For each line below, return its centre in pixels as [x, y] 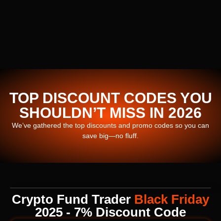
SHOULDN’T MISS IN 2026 [110, 112]
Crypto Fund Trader [73, 199]
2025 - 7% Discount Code [110, 212]
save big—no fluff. [110, 135]
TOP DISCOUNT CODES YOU [110, 98]
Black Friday [172, 199]
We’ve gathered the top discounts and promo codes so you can [110, 125]
